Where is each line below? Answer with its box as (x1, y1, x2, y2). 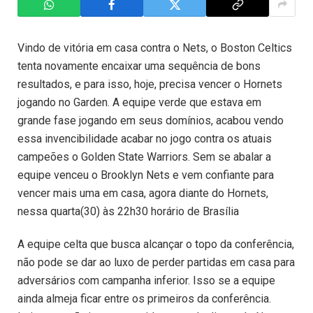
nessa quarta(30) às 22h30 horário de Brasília (17, 205, 239, 218)
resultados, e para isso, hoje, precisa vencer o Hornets (17, 78, 282, 91)
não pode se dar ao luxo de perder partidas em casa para (17, 255, 295, 269)
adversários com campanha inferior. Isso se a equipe (17, 273, 275, 287)
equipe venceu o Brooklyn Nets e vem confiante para (17, 168, 274, 182)
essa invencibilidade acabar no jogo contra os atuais (17, 132, 272, 145)
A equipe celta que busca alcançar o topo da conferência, (17, 237, 294, 251)
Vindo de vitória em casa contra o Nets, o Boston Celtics (17, 41, 292, 54)
